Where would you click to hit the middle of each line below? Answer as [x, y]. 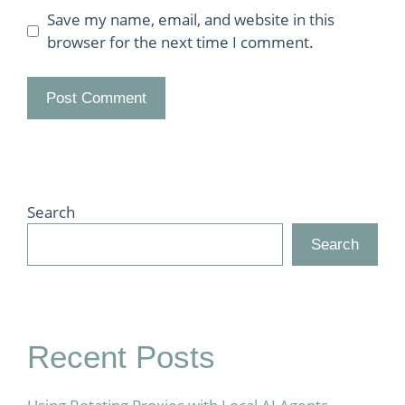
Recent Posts [121, 356]
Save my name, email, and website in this [190, 19]
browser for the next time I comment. [180, 42]
